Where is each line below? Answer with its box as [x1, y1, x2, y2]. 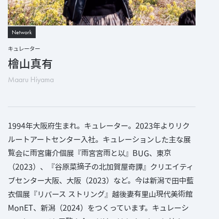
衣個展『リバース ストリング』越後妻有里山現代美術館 [8, 190, 193, 198]
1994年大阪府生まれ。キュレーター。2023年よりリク [8, 122, 190, 130]
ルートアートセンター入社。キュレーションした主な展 [8, 135, 191, 143]
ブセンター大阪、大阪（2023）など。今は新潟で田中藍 [8, 176, 194, 184]
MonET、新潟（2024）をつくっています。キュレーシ [8, 204, 189, 212]
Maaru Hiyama [8, 74, 54, 85]
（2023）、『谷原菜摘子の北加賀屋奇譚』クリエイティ [8, 163, 194, 171]
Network [12, 28, 32, 36]
